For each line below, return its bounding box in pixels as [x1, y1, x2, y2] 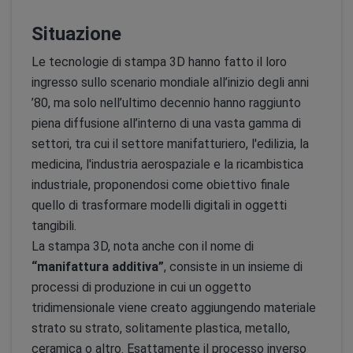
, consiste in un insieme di [164, 259, 303, 274]
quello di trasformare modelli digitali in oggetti [32, 198, 287, 213]
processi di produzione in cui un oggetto [32, 280, 251, 295]
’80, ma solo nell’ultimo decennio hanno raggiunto [32, 95, 301, 110]
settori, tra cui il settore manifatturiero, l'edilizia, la [32, 136, 309, 151]
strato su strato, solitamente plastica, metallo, [32, 321, 290, 336]
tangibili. [32, 218, 76, 233]
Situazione [32, 23, 121, 45]
